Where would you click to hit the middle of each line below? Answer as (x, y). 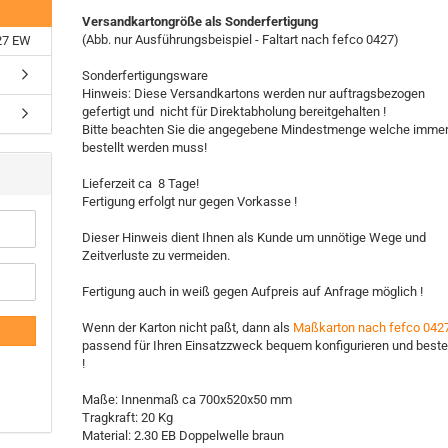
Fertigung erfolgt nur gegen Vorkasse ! (190, 201)
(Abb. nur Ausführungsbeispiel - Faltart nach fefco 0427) (241, 39)
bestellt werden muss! (145, 147)
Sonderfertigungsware (145, 75)
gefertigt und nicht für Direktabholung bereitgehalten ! (234, 111)
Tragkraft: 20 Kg (128, 417)
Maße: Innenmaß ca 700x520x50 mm (187, 399)
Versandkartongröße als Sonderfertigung (200, 21)
